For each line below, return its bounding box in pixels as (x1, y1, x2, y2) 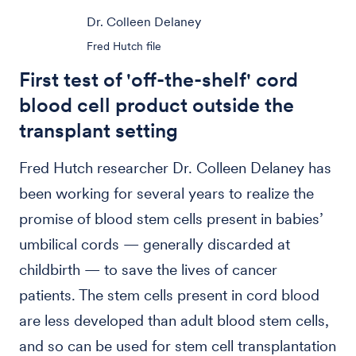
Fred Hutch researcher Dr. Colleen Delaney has (19, 159, 331, 177)
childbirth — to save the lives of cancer (19, 261, 277, 279)
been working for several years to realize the (19, 184, 314, 203)
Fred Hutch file (87, 40, 161, 52)
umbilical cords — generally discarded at (19, 235, 290, 253)
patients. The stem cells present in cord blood (19, 286, 319, 304)
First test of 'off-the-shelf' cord (19, 68, 298, 91)
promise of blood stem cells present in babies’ (19, 210, 323, 228)
